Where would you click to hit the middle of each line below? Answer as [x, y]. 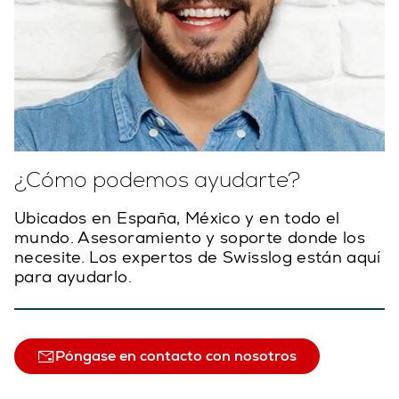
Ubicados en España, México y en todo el [177, 218]
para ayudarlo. [73, 277]
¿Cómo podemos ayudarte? [157, 179]
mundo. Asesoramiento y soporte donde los [190, 237]
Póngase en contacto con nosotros [176, 355]
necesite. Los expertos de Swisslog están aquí [198, 257]
